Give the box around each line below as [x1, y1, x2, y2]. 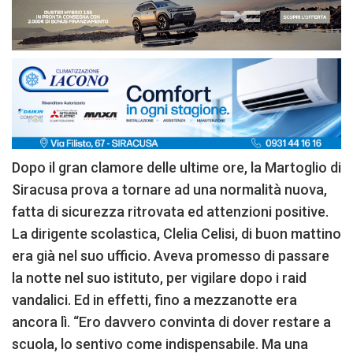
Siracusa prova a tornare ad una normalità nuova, [12, 180, 327, 198]
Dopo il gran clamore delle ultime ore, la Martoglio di [12, 158, 341, 176]
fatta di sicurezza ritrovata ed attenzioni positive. [12, 203, 329, 220]
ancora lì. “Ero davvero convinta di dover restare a [12, 313, 331, 330]
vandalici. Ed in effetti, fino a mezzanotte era [12, 291, 297, 308]
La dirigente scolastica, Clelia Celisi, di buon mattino [12, 225, 341, 242]
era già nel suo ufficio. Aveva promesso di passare [12, 247, 329, 264]
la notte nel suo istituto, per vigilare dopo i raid [12, 269, 307, 286]
